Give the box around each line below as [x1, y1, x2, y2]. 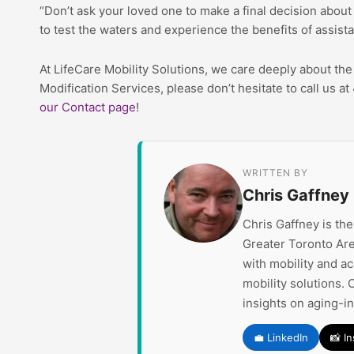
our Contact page [40, 99, 136, 115]
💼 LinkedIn [254, 330, 309, 344]
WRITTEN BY [243, 166, 309, 179]
